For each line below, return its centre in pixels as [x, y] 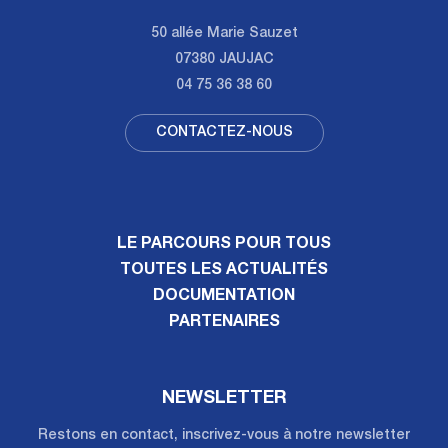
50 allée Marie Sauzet [224, 34]
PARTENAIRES [224, 323]
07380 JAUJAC [224, 60]
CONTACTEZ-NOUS [224, 133]
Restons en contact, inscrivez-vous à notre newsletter [224, 436]
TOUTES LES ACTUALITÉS [224, 271]
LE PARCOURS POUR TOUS [224, 245]
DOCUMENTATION [224, 297]
